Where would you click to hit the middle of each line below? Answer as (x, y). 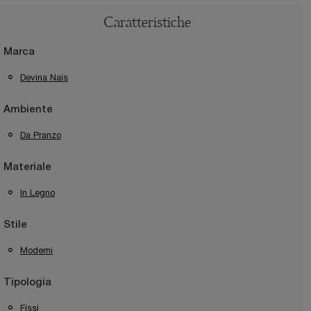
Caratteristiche (147, 24)
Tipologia (27, 283)
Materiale (27, 168)
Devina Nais (44, 78)
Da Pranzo (41, 135)
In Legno (37, 193)
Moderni (36, 251)
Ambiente (28, 110)
